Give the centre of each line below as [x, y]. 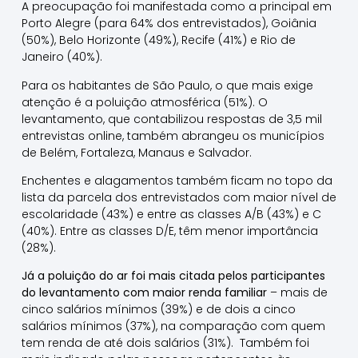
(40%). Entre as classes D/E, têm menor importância [169, 231]
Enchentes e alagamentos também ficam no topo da [177, 180]
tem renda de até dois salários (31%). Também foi [165, 343]
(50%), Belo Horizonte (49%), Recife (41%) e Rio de [158, 40]
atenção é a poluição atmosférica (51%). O [144, 102]
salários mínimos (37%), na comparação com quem [173, 326]
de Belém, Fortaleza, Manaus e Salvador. [136, 152]
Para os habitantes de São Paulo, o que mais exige [167, 85]
